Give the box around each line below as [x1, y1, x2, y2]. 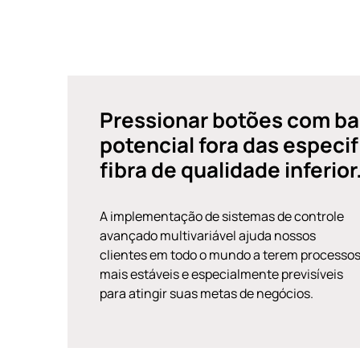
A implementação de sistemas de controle [100, 207, 344, 225]
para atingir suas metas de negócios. [100, 284, 313, 302]
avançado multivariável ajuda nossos [100, 227, 316, 244]
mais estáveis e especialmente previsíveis [100, 265, 343, 283]
